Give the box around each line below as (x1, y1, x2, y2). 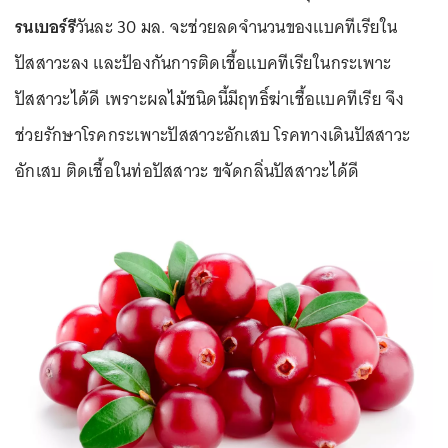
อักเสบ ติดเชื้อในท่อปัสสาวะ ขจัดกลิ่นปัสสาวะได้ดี (15, 156, 364, 186)
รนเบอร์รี (15, 12, 76, 42)
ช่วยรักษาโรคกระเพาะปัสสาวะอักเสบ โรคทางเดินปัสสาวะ (15, 120, 410, 150)
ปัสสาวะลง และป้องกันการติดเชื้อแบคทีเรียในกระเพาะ (15, 48, 392, 78)
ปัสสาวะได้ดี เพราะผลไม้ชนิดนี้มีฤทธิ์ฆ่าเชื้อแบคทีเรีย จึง (15, 84, 405, 114)
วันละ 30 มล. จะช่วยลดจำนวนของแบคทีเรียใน (75, 12, 398, 42)
